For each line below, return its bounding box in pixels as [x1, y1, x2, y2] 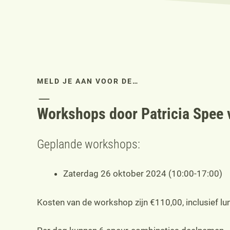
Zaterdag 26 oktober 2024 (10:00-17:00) [63, 168, 222, 179]
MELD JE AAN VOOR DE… [37, 77, 139, 86]
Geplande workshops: [37, 137, 140, 152]
